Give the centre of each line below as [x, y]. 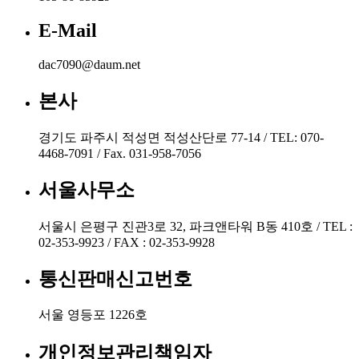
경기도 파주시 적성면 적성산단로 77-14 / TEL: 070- [181, 137]
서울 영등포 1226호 [93, 315]
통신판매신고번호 [115, 278]
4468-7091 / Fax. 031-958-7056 [120, 153]
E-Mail [68, 31]
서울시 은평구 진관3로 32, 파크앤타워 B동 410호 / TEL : [196, 226]
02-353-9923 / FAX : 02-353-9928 [127, 242]
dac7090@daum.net [89, 65]
